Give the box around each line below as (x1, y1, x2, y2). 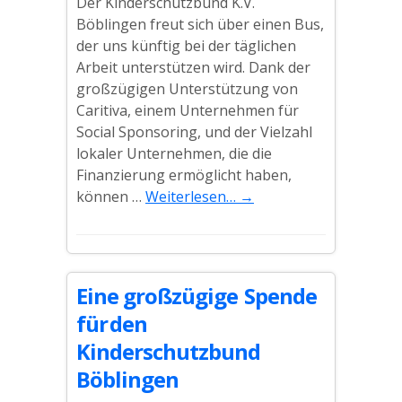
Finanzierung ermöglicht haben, (76, 165, 292, 185)
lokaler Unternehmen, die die (76, 144, 272, 163)
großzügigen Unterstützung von (76, 79, 298, 99)
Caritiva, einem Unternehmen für (76, 100, 299, 120)
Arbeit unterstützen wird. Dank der (76, 57, 310, 77)
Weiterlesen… (145, 187, 240, 206)
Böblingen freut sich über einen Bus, (76, 14, 324, 34)
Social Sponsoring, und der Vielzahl (76, 122, 312, 142)
